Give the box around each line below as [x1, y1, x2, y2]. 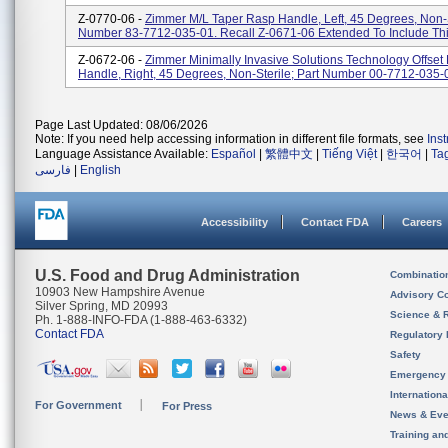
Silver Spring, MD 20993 [35, 299, 168, 313]
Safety [390, 349, 421, 360]
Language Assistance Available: [35, 147, 211, 161]
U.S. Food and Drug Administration [35, 267, 300, 284]
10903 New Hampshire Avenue [35, 285, 205, 299]
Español [211, 147, 256, 161]
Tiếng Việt [322, 147, 377, 161]
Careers [402, 216, 442, 228]
